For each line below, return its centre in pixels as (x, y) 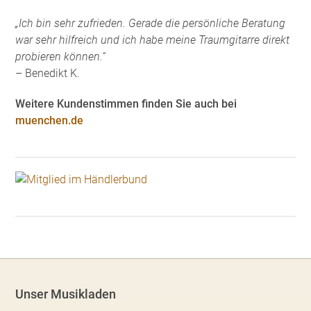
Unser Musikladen (66, 294)
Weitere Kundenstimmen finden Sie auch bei (126, 103)
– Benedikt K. (48, 73)
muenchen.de (50, 120)
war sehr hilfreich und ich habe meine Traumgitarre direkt (153, 40)
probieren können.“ (61, 56)
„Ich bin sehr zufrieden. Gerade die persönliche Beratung (151, 23)
